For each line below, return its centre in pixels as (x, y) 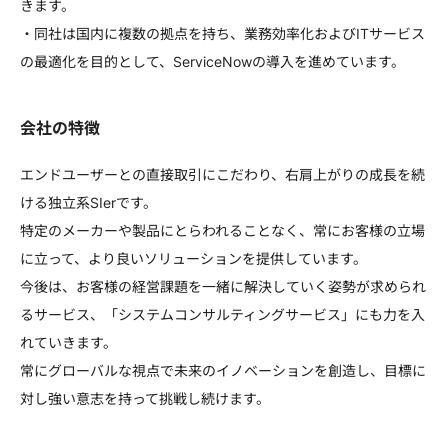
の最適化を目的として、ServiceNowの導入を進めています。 (212, 61)
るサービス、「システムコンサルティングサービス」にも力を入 (222, 314)
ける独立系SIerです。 (88, 202)
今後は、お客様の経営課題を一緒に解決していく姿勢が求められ (223, 286)
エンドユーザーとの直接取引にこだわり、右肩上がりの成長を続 (222, 174)
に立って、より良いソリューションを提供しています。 (193, 258)
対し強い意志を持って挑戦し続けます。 (145, 398)
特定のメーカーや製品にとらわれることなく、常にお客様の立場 (222, 230)
